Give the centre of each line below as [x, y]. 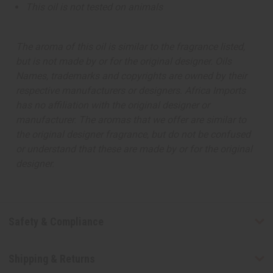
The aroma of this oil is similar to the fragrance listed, [130, 47]
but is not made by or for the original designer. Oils [124, 62]
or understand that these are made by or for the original [134, 149]
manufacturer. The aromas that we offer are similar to [131, 120]
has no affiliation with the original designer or [113, 105]
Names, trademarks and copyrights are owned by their [131, 76]
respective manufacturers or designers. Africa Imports [131, 91]
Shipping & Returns [51, 258]
